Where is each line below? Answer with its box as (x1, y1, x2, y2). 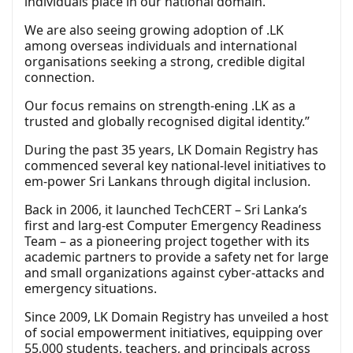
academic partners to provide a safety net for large (24, 248, 329, 266)
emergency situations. (24, 280, 157, 298)
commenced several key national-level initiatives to (24, 157, 326, 175)
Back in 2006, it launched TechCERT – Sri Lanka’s (24, 201, 307, 219)
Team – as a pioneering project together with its (24, 232, 310, 251)
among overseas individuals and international (24, 37, 297, 55)
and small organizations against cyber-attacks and (24, 264, 325, 282)
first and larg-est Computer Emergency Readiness (24, 217, 321, 235)
